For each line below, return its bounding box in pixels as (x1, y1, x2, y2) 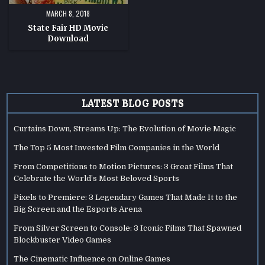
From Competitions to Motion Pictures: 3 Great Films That (14, 162, 234, 172)
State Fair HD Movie (28, 22, 109, 33)
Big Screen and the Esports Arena (14, 205, 143, 214)
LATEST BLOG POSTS (81, 98, 184, 109)
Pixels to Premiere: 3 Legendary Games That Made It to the (14, 193, 238, 202)
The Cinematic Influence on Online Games (14, 254, 171, 264)
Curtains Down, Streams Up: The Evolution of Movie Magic (14, 124, 237, 134)
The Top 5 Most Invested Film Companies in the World (14, 143, 220, 153)
